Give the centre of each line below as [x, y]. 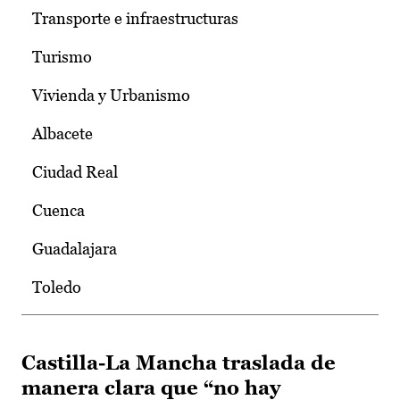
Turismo [62, 57]
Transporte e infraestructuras [135, 19]
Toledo [57, 287]
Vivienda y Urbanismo [111, 96]
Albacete [62, 134]
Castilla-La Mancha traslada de [179, 363]
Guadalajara [75, 249]
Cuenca [58, 211]
